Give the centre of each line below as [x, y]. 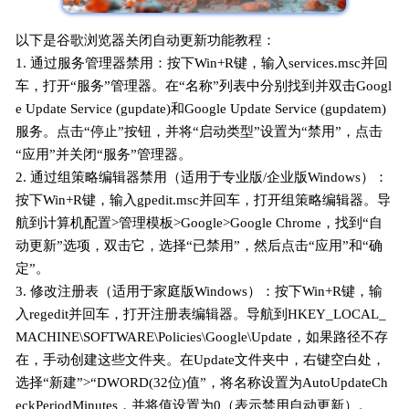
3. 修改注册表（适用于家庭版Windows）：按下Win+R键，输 [199, 291]
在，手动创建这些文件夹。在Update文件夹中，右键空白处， [201, 359]
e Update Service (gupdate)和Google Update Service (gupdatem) [201, 108]
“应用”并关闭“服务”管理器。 [104, 154]
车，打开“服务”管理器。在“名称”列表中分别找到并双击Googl [204, 85]
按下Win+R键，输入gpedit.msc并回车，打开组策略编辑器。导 [204, 199]
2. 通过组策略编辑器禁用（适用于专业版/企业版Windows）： [202, 177]
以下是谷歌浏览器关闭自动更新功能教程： [146, 40]
